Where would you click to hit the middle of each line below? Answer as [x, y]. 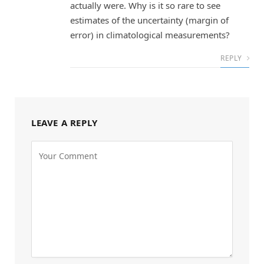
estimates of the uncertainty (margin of [149, 20]
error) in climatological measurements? [150, 35]
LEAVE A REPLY [65, 123]
